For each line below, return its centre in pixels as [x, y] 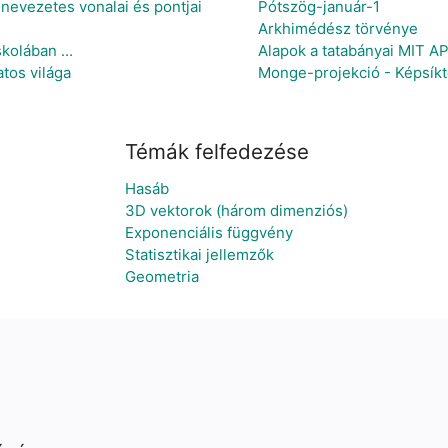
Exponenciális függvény [208, 232]
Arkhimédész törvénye [338, 28]
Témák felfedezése [216, 151]
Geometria [161, 276]
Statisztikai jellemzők [199, 254]
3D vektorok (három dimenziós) [236, 210]
